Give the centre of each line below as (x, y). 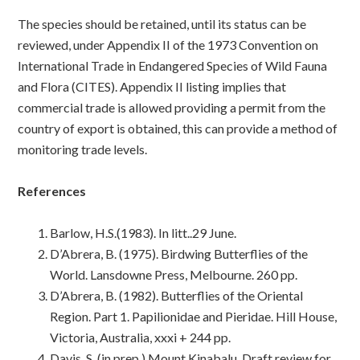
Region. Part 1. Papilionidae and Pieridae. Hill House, (194, 316)
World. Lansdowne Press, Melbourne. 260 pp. (174, 274)
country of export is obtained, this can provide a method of (178, 128)
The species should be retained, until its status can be (162, 23)
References (52, 190)
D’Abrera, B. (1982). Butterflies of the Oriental (177, 295)
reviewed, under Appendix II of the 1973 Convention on (168, 44)
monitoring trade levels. (83, 149)
